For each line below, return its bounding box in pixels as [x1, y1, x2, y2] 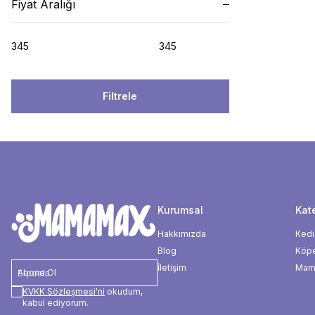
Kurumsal [157, 204, 203, 216]
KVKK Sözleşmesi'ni [22, 285, 105, 297]
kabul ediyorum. [22, 297, 89, 308]
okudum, [105, 285, 143, 297]
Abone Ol [18, 266, 56, 278]
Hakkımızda [157, 229, 206, 239]
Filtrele [103, 90, 138, 102]
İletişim [157, 262, 186, 273]
